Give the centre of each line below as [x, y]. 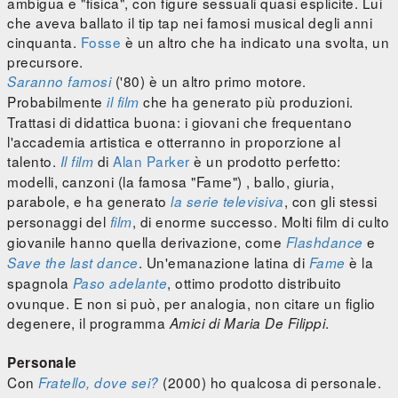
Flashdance [324, 243]
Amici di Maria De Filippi [247, 323]
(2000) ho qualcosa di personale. [270, 382]
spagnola [40, 283]
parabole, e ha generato [89, 201]
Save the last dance [73, 263]
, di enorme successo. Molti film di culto [260, 222]
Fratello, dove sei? [99, 383]
